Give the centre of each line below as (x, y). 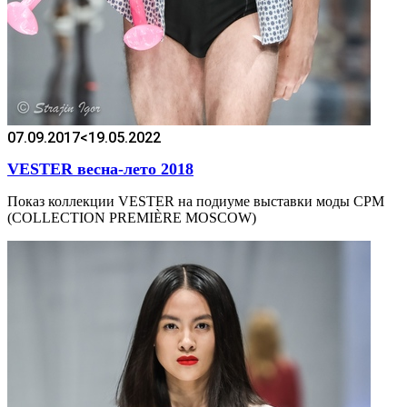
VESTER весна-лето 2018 (100, 169)
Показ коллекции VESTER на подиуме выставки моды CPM (196, 202)
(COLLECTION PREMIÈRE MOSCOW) (132, 218)
